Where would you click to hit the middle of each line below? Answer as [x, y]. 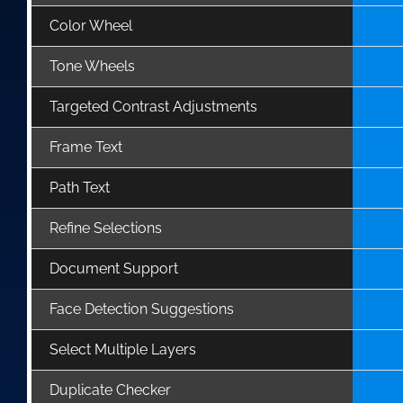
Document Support [114, 268]
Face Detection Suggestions [142, 309]
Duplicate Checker [110, 390]
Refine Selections [106, 228]
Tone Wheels [92, 66]
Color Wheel [91, 25]
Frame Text [86, 147]
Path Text [80, 187]
